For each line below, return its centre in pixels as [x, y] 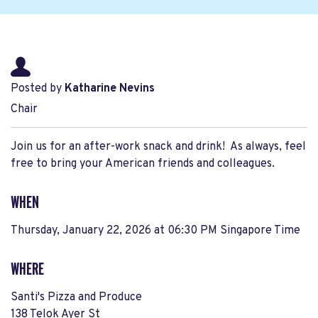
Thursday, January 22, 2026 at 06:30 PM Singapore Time [155, 231]
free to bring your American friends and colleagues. [146, 164]
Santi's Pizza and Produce [76, 297]
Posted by [38, 89]
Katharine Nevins [110, 89]
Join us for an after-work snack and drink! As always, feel [158, 147]
